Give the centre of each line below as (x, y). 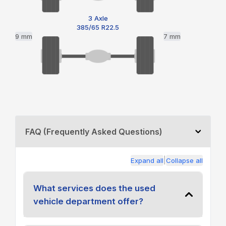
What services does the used (94, 188)
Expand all (147, 160)
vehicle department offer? (88, 201)
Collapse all (184, 160)
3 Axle (98, 18)
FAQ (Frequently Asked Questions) (94, 131)
